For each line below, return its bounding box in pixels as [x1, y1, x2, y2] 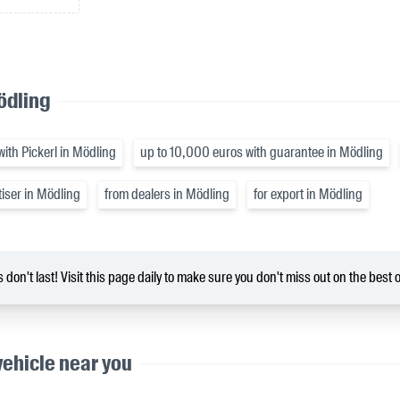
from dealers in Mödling [104, 185, 229, 204]
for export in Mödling [254, 185, 362, 204]
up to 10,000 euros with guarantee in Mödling [140, 143, 383, 162]
